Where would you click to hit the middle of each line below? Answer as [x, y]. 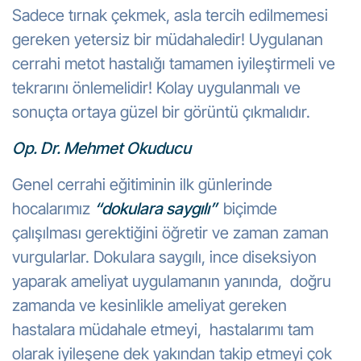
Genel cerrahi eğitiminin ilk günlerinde [142, 185]
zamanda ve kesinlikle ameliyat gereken [149, 305]
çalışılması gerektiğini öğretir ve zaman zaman [170, 233]
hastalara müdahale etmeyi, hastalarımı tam [163, 330]
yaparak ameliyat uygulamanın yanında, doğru [172, 281]
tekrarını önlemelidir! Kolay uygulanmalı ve [156, 88]
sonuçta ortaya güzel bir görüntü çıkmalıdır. [161, 112]
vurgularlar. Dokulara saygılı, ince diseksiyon [164, 257]
